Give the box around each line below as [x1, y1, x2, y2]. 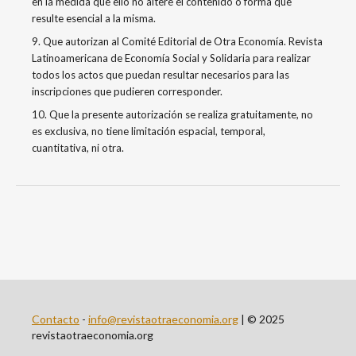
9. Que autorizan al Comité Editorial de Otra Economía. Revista [32, 34, 323, 48]
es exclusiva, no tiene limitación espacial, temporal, [32, 124, 265, 137]
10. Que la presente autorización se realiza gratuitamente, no [32, 107, 313, 121]
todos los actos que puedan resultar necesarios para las [32, 68, 289, 81]
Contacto [32, 311, 79, 326]
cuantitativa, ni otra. [32, 141, 124, 154]
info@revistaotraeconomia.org [88, 311, 238, 326]
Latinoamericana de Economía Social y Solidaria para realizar [32, 51, 311, 64]
